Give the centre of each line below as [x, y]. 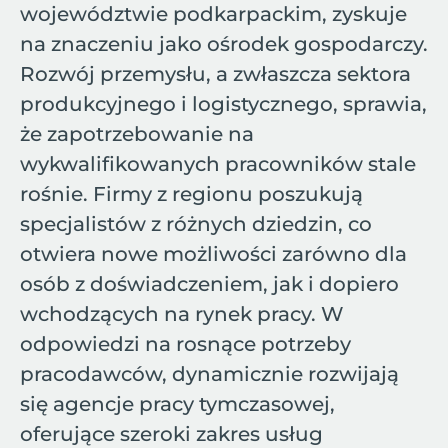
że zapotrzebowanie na [137, 134]
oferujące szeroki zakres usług [171, 434]
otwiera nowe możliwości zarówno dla [213, 254]
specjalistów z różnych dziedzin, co [196, 224]
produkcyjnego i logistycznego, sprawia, [223, 104]
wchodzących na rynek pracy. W [182, 314]
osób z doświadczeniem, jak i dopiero [209, 284]
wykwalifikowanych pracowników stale [218, 164]
